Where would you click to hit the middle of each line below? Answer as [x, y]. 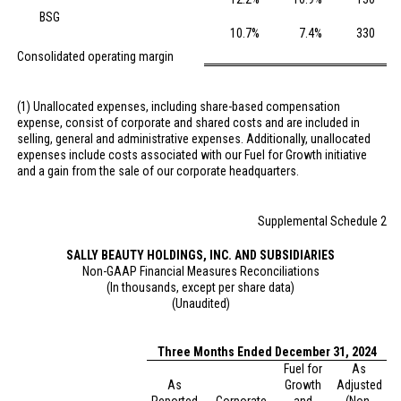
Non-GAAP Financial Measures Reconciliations [200, 271]
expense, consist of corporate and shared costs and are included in [188, 123]
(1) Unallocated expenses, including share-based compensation [179, 107]
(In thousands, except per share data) [200, 287]
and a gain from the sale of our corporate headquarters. [158, 171]
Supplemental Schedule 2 [322, 221]
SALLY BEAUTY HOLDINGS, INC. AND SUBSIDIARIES [200, 255]
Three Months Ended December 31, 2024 [267, 352]
